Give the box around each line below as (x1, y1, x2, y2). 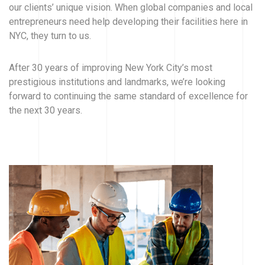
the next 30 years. (9, 104, 82, 116)
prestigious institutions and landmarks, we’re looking (9, 76, 225, 88)
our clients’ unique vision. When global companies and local (9, 1, 253, 13)
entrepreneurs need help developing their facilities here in (9, 15, 248, 27)
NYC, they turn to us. (9, 30, 91, 41)
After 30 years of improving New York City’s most (9, 62, 212, 73)
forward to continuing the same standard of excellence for (9, 90, 248, 102)
